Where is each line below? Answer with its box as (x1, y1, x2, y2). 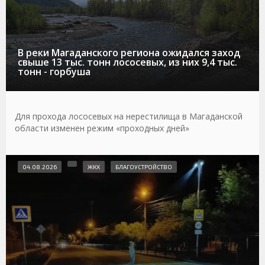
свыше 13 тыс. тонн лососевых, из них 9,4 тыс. (18, 55, 237, 69)
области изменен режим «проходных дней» (15, 122, 189, 134)
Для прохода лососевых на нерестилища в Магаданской (15, 110, 243, 122)
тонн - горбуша (18, 64, 91, 78)
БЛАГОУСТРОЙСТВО (115, 163, 172, 170)
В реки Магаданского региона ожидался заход (18, 46, 240, 59)
